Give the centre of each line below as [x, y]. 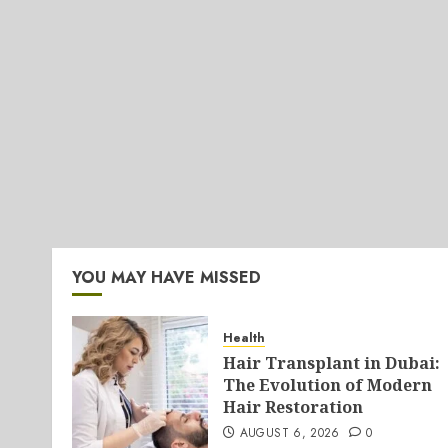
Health [244, 338]
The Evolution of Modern [327, 385]
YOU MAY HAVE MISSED [166, 277]
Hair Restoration [293, 407]
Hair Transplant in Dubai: [331, 363]
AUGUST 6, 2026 [289, 433]
